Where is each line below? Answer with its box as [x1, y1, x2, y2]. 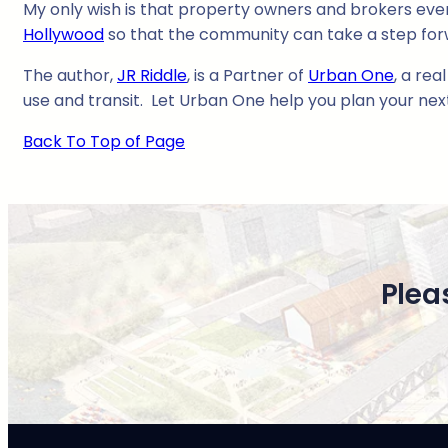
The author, [23, 64, 117, 88]
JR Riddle [117, 64, 187, 88]
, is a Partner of [187, 64, 308, 88]
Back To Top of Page [23, 130, 185, 154]
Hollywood [23, 23, 104, 47]
